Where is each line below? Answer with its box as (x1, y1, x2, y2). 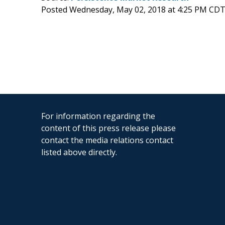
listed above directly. (41, 146, 117, 158)
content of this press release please (41, 122, 176, 134)
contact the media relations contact (41, 134, 173, 146)
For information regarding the (41, 110, 155, 122)
